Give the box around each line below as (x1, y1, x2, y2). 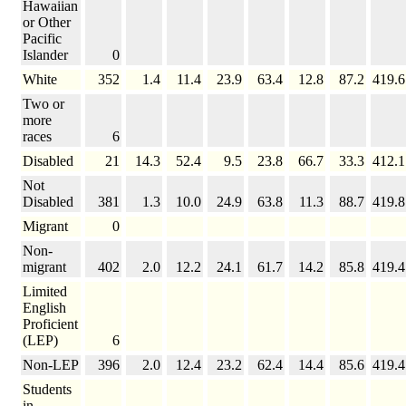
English (23, 300, 66, 316)
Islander (23, 47, 68, 63)
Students (23, 382, 72, 398)
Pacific (23, 31, 62, 47)
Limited (23, 284, 67, 300)
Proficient (23, 316, 78, 333)
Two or (23, 96, 64, 112)
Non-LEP (23, 357, 79, 373)
